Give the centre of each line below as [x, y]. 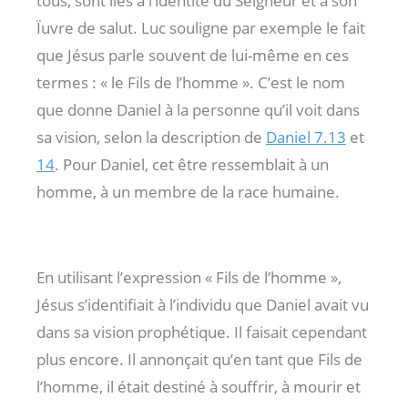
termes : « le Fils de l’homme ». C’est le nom [191, 82]
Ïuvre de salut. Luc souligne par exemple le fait [201, 27]
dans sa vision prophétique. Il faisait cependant [202, 331]
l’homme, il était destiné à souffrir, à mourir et [199, 386]
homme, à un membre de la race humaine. [188, 191]
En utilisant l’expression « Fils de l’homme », [189, 277]
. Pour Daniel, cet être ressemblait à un [192, 164]
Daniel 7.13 [306, 137]
